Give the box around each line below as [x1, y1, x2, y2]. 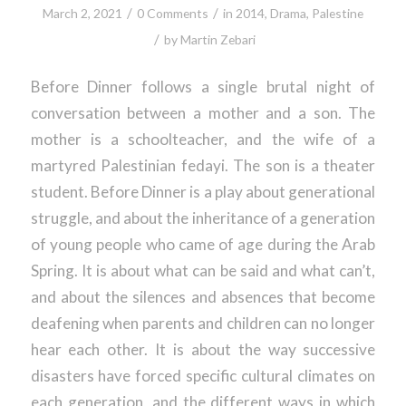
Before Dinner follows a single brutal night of [30, 77, 376, 97]
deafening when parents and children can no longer [30, 314, 376, 333]
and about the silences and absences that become [30, 287, 376, 307]
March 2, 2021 [42, 5, 122, 22]
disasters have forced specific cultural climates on [30, 366, 376, 386]
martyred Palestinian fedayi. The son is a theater [30, 156, 376, 176]
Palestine [311, 5, 363, 22]
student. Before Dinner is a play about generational [30, 182, 376, 202]
